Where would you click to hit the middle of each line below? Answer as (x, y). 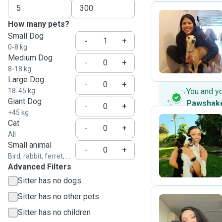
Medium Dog (30, 58)
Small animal (30, 145)
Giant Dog (25, 101)
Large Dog (26, 80)
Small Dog (26, 36)
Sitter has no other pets (58, 196)
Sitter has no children (54, 212)
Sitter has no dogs (50, 181)
